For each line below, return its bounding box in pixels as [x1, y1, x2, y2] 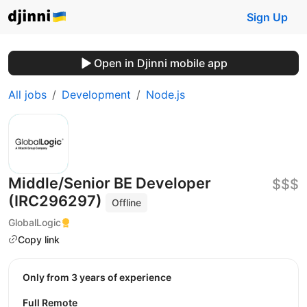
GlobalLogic [8, 216, 61, 228]
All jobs [8, 88, 47, 101]
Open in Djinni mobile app [93, 56, 228, 70]
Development [62, 88, 131, 101]
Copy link [18, 233, 60, 245]
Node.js [146, 88, 185, 101]
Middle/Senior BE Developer [8, 174, 211, 192]
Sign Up [247, 10, 288, 24]
